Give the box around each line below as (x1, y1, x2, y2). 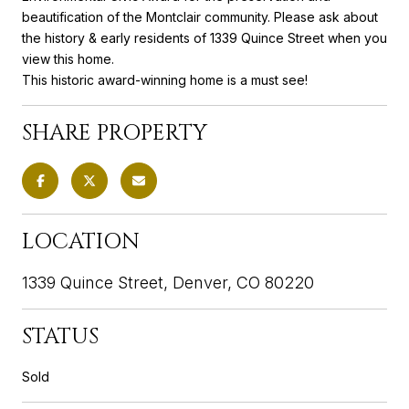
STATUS (22, 321, 99, 351)
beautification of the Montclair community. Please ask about (22, 8, 378, 25)
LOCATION (22, 226, 140, 257)
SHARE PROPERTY (22, 118, 207, 148)
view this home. (22, 50, 114, 67)
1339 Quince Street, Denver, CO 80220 (22, 272, 314, 292)
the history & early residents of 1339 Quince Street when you (22, 29, 387, 46)
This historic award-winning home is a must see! (22, 71, 308, 88)
